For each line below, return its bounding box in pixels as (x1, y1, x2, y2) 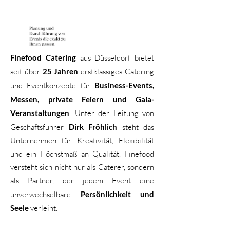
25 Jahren (42, 67, 79, 76)
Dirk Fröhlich (68, 122, 117, 131)
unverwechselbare (10, 189, 81, 199)
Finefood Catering (10, 53, 76, 62)
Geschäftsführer (10, 122, 69, 132)
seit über (10, 67, 43, 76)
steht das (117, 122, 154, 132)
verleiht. (29, 203, 57, 213)
